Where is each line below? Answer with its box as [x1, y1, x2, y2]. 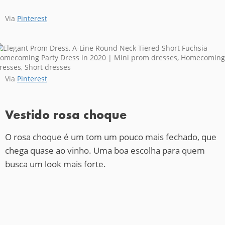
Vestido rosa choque [5, 107, 127, 122]
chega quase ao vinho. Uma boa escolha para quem [5, 144, 205, 156]
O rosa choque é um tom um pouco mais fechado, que [5, 131, 216, 143]
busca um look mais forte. [5, 158, 106, 170]
